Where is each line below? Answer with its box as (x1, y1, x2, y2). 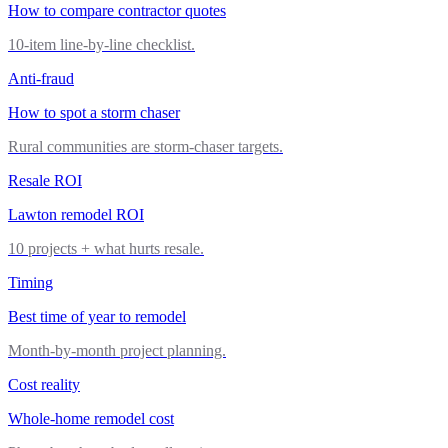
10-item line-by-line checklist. (8, 35, 195, 53)
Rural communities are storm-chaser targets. (8, 137, 283, 155)
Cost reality (8, 375, 80, 393)
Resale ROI (8, 171, 82, 189)
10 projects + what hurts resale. (8, 239, 204, 257)
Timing (8, 273, 53, 291)
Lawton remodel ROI (8, 205, 144, 223)
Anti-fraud (8, 69, 74, 87)
